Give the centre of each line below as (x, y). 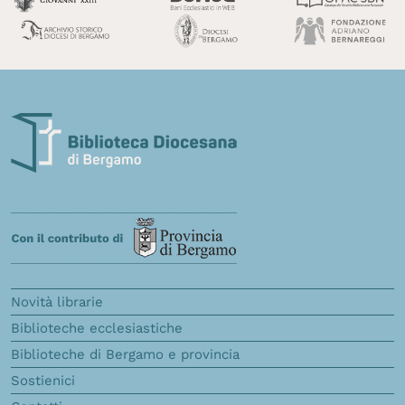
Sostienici (43, 380)
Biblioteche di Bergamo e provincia (125, 354)
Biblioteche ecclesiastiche (97, 328)
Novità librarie (57, 301)
